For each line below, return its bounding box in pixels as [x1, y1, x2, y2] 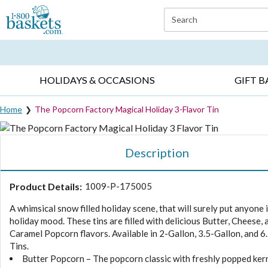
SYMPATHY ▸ [147, 33, 195, 42]
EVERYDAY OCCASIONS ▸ [7, 33, 100, 42]
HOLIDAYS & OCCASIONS [39, 74, 156, 86]
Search [171, 14, 197, 25]
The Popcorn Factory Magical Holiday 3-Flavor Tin [35, 103, 219, 114]
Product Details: [10, 180, 82, 192]
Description [124, 145, 189, 160]
